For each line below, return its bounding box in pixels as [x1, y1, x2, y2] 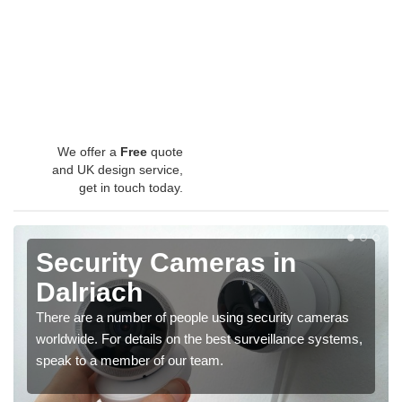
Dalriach [36, 277, 143, 308]
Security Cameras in [36, 248, 296, 278]
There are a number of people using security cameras [36, 310, 349, 326]
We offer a [57, 144, 120, 160]
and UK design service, [52, 162, 183, 178]
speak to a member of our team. [36, 353, 223, 369]
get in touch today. [79, 180, 183, 196]
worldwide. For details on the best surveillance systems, [36, 331, 363, 347]
